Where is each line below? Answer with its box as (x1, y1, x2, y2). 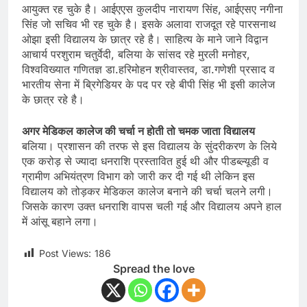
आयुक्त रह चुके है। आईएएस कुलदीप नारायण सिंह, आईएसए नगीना (22, 2, 283, 16)
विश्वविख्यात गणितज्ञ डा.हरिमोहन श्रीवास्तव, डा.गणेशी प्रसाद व (22, 62, 275, 77)
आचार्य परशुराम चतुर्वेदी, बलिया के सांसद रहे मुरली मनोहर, (22, 47, 250, 62)
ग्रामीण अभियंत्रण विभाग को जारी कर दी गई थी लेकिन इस (22, 169, 255, 184)
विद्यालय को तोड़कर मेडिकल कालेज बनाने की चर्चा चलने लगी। (22, 184, 273, 199)
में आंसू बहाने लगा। (22, 214, 98, 229)
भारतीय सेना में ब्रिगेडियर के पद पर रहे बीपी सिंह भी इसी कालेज (22, 77, 275, 92)
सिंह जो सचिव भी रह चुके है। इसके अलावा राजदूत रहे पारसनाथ (22, 17, 276, 32)
